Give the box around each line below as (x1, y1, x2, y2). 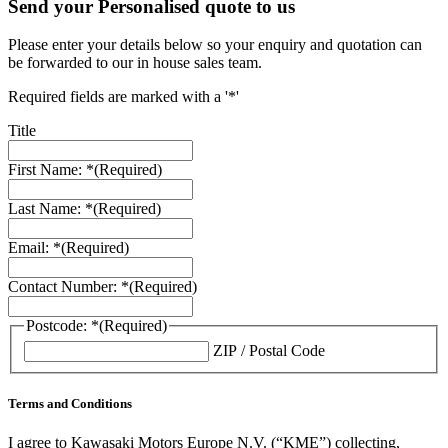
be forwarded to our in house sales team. (8, 54, 262, 72)
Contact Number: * (8, 278, 129, 296)
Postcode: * (26, 317, 99, 335)
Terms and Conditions (8, 396, 132, 412)
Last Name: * (8, 200, 93, 218)
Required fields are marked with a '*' (8, 88, 239, 106)
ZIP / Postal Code (213, 341, 325, 359)
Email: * (8, 239, 61, 257)
